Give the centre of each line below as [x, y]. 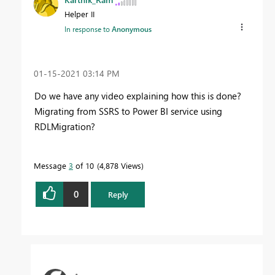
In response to [88, 29]
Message [51, 165]
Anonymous [132, 29]
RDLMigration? [65, 126]
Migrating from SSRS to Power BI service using [128, 111]
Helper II [79, 14]
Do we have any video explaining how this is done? [138, 95]
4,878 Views [120, 165]
